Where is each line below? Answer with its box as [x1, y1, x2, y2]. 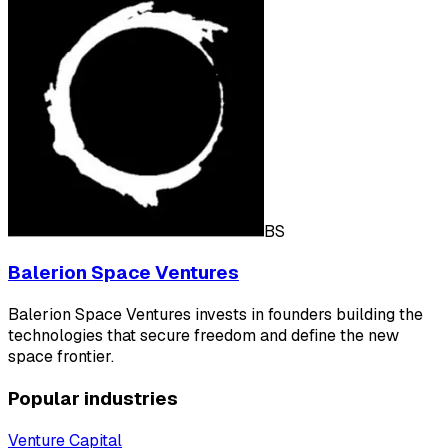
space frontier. [8, 346, 114, 368]
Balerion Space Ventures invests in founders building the [8, 304, 423, 326]
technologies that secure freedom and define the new [8, 325, 399, 347]
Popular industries [8, 385, 178, 411]
